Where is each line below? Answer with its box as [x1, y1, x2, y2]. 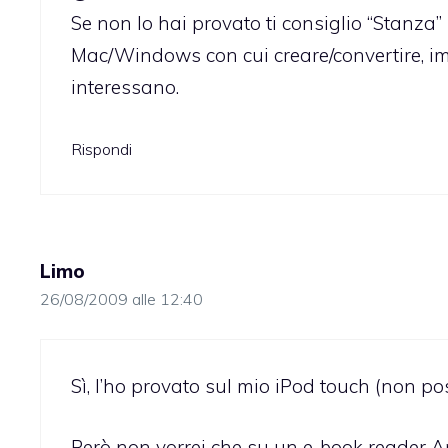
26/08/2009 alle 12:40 [40, 288, 203, 309]
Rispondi [71, 138, 132, 159]
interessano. [71, 75, 179, 100]
